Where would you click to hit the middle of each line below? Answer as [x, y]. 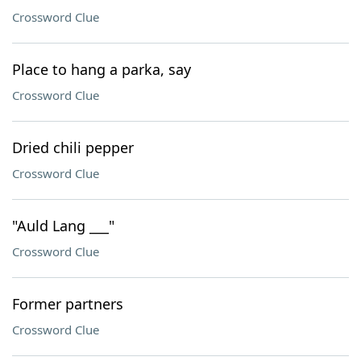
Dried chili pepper [73, 147]
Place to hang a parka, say [102, 69]
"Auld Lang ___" [63, 226]
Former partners [68, 304]
